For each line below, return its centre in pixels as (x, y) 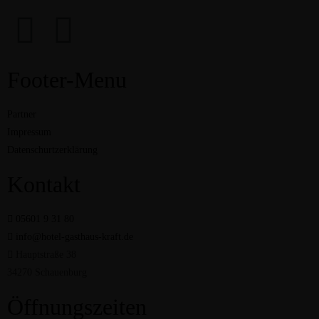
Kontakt (44, 185)
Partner (22, 115)
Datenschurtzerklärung (52, 150)
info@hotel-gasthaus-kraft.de (74, 237)
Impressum (29, 132)
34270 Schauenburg (47, 273)
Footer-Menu (67, 80)
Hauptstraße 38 (46, 255)
